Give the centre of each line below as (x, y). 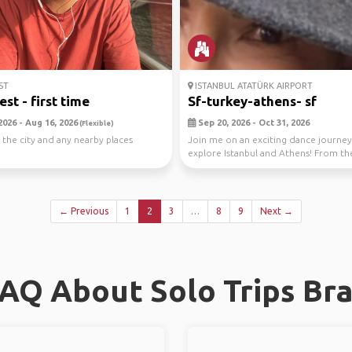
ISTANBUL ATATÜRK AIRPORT (253, 86)
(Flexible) (95, 123)
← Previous (84, 211)
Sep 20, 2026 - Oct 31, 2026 (253, 123)
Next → (277, 211)
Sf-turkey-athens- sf (252, 101)
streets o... (211, 166)
